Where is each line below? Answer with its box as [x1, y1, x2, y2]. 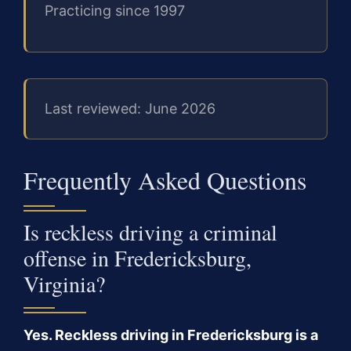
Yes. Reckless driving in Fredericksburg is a [24, 326, 318, 343]
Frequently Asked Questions [24, 162, 306, 197]
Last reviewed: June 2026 [45, 100, 215, 118]
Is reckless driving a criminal [24, 216, 277, 247]
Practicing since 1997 [45, 2, 185, 19]
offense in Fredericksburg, [24, 242, 251, 273]
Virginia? [24, 268, 105, 299]
